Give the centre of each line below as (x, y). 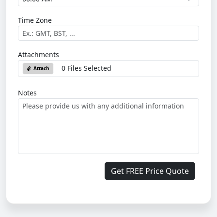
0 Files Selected (86, 68)
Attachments (39, 54)
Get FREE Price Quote (150, 171)
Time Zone (35, 20)
